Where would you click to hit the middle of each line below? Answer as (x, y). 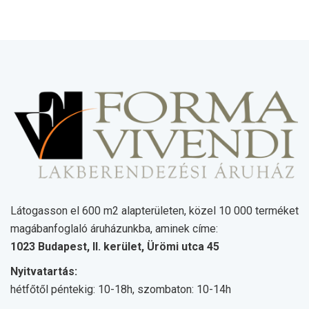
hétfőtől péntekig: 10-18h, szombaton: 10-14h (121, 290)
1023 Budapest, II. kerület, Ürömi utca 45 (115, 247)
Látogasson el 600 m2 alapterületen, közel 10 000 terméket (154, 211)
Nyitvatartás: (44, 272)
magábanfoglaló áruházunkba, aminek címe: (114, 229)
